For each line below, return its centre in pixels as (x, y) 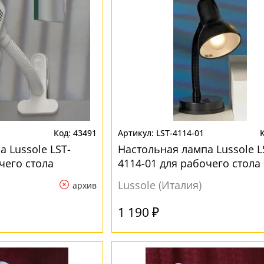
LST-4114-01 (180, 133)
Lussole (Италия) (159, 185)
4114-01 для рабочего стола (189, 163)
